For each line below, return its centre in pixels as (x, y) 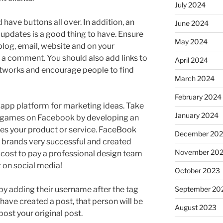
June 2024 (191, 23)
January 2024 (196, 115)
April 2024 (191, 60)
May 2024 (191, 41)
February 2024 (198, 97)
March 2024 (194, 78)
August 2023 (195, 207)
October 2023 (197, 170)
